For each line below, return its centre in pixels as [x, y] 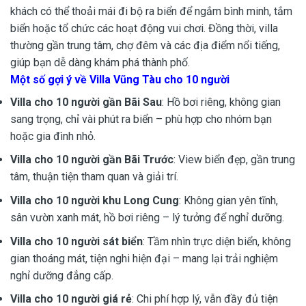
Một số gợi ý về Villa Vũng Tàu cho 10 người [120, 79]
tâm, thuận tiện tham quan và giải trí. [94, 177]
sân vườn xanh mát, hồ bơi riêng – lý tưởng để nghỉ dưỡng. [147, 217]
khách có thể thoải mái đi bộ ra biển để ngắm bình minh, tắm [151, 11]
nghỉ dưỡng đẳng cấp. [62, 275]
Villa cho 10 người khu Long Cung [95, 200]
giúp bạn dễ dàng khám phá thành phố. [100, 62]
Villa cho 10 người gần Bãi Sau [86, 102]
